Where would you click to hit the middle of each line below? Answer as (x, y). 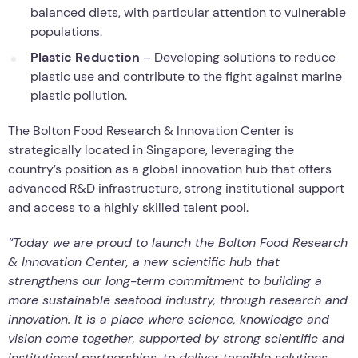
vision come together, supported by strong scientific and (176, 338)
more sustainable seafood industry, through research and (178, 300)
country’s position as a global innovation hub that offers (170, 169)
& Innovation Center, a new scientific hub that (144, 261)
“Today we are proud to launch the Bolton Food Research (178, 242)
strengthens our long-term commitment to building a (165, 280)
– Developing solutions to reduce (238, 57)
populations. (66, 31)
